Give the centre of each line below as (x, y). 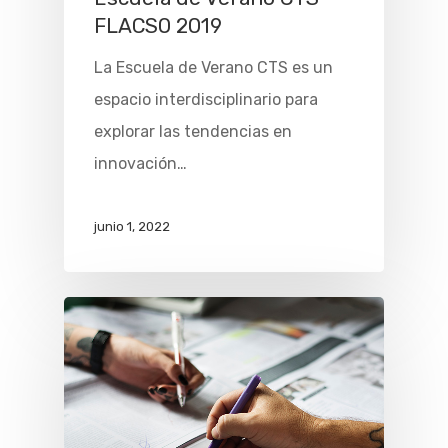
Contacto (325, 147)
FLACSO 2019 (158, 26)
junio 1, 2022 (132, 227)
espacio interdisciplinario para (206, 100)
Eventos (316, 97)
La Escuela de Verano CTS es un (213, 68)
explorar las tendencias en (193, 132)
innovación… (140, 164)
